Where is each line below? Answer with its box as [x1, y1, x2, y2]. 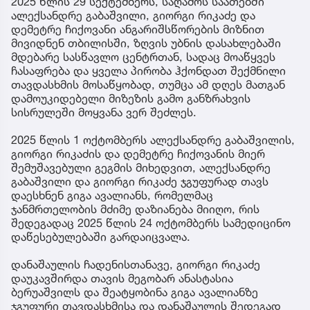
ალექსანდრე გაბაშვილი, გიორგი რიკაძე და [11, 8, 255, 22]
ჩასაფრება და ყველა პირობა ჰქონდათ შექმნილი [11, 63, 286, 77]
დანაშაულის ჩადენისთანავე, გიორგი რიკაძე [11, 257, 260, 271]
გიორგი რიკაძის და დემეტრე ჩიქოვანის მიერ [11, 146, 265, 161]
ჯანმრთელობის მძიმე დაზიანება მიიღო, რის [11, 201, 259, 216]
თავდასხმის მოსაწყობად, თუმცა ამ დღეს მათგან [11, 77, 285, 91]
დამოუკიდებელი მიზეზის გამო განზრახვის [11, 91, 250, 105]
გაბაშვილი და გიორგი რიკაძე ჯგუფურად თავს [11, 174, 268, 188]
